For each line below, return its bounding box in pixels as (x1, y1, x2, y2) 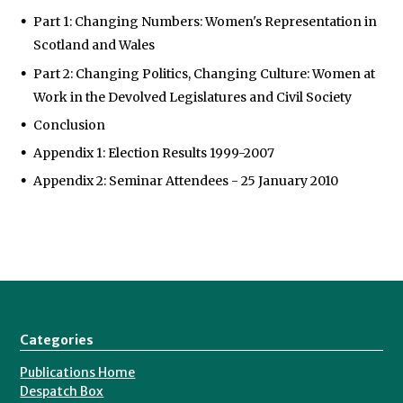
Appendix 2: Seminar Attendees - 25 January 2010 (33, 173, 339, 190)
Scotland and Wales (33, 37, 156, 54)
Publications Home (20, 364, 136, 381)
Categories (20, 332, 94, 349)
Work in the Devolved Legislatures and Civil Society (33, 88, 353, 105)
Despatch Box (20, 383, 104, 400)
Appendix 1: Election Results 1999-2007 (33, 145, 275, 162)
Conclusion (33, 116, 106, 133)
